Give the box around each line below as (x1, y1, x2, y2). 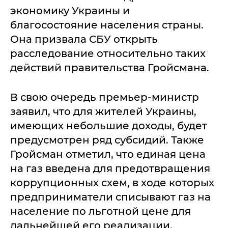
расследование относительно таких (10, 47, 206, 60)
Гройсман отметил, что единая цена (10, 148, 206, 161)
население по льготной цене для (10, 205, 191, 218)
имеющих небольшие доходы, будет (10, 120, 207, 132)
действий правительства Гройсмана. (10, 62, 209, 74)
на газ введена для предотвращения (10, 162, 210, 175)
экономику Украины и (10, 5, 130, 17)
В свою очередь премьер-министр (10, 91, 199, 104)
